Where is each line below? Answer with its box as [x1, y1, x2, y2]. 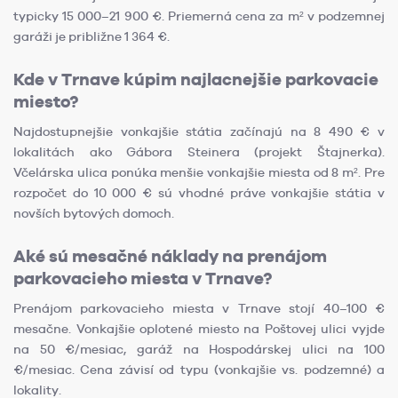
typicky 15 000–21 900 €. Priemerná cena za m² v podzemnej [13, 9, 385, 24]
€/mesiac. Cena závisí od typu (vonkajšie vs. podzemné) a [13, 362, 385, 378]
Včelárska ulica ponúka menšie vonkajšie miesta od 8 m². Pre [13, 165, 385, 180]
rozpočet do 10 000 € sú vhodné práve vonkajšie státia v [13, 186, 385, 201]
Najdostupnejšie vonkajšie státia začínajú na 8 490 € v [13, 124, 385, 139]
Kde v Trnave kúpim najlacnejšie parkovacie [13, 69, 378, 91]
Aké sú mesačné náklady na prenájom [13, 246, 327, 267]
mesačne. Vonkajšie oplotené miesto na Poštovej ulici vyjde [13, 322, 385, 337]
